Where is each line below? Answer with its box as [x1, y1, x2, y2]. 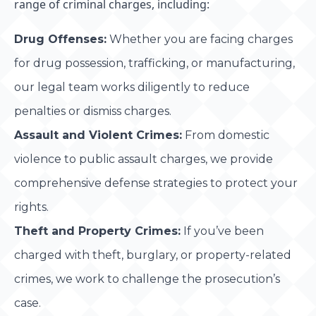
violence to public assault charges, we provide [14, 152, 273, 166]
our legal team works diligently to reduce [14, 80, 250, 94]
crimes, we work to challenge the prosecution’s [14, 272, 280, 286]
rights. [14, 200, 49, 214]
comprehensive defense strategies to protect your [14, 176, 298, 190]
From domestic [182, 128, 269, 142]
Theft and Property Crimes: [14, 224, 181, 238]
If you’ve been [181, 224, 264, 238]
